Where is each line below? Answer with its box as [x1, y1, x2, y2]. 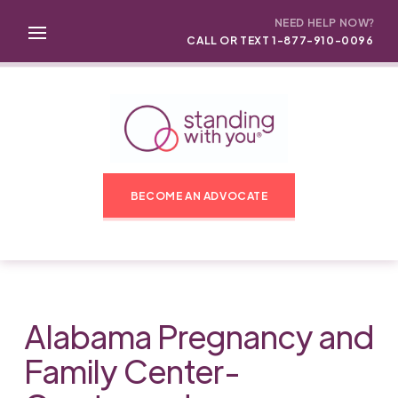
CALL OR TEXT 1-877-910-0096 [187, 33, 374, 47]
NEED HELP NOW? [274, 15, 375, 29]
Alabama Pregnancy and [23, 314, 374, 356]
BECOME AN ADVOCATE [130, 187, 268, 203]
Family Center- [23, 348, 241, 391]
